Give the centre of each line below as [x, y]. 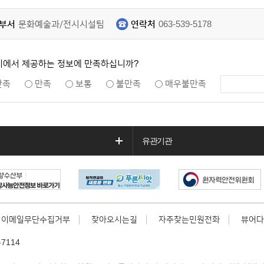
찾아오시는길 [114, 220]
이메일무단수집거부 [36, 220]
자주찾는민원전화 [189, 220]
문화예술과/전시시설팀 [61, 25]
